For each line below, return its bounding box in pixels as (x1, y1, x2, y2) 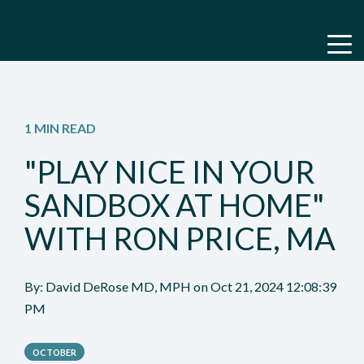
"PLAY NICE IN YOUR (24, 153, 315, 191)
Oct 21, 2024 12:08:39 (210, 279, 336, 295)
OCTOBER (32, 346, 76, 357)
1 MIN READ (24, 120, 96, 136)
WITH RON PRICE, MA (24, 219, 336, 258)
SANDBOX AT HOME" (24, 186, 324, 224)
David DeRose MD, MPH (45, 279, 193, 295)
